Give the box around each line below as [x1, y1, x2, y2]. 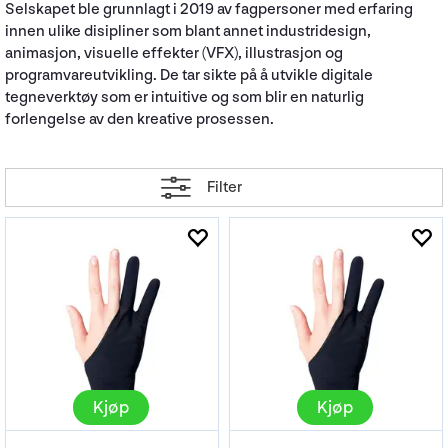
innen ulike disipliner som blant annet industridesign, [5, 22, 371, 41]
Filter [206, 177, 242, 197]
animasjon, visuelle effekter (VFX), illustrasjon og [5, 44, 343, 63]
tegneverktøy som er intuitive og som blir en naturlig [5, 88, 364, 107]
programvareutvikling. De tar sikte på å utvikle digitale [5, 66, 373, 85]
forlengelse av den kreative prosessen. [5, 110, 274, 129]
